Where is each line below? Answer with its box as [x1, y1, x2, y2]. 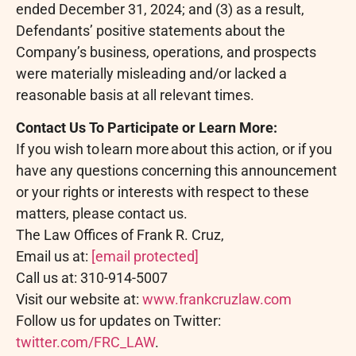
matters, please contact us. [16, 205, 188, 222]
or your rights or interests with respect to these [16, 184, 309, 201]
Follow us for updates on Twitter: [16, 312, 221, 330]
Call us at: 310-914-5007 [16, 269, 168, 287]
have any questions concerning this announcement [16, 162, 337, 180]
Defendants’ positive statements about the [16, 21, 285, 39]
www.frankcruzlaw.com [142, 291, 292, 308]
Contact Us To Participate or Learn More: [16, 119, 277, 137]
